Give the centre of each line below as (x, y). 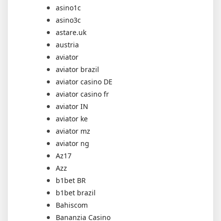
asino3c (68, 20)
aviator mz (73, 131)
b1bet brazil (76, 192)
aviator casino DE (84, 81)
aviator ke (72, 118)
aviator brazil (77, 69)
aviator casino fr (82, 94)
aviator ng (73, 143)
